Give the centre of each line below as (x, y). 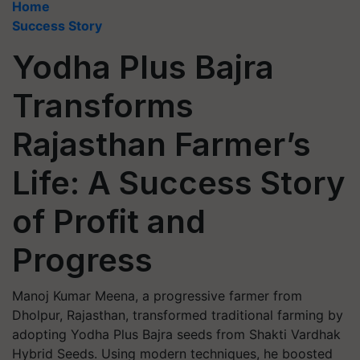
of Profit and (109, 221)
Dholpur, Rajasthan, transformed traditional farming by (178, 315)
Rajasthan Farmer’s (162, 144)
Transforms (103, 106)
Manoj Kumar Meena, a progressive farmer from (157, 296)
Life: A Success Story (179, 183)
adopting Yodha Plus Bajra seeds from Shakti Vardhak (176, 334)
